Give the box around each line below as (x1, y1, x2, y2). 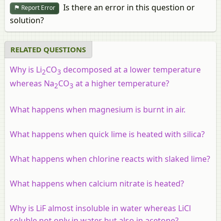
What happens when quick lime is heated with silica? (10, 128, 205, 140)
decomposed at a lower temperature (61, 64, 201, 75)
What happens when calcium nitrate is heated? (10, 178, 184, 189)
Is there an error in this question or (59, 1, 195, 13)
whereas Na (10, 77, 54, 89)
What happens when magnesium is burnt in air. (10, 104, 185, 115)
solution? (10, 14, 44, 26)
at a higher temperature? (74, 77, 169, 89)
